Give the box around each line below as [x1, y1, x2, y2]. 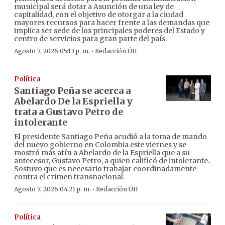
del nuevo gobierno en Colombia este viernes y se [14, 140, 186, 150]
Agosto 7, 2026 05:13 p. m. [14, 47, 90, 55]
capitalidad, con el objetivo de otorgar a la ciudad [14, 10, 183, 20]
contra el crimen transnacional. [14, 172, 125, 182]
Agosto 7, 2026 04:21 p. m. [14, 185, 91, 193]
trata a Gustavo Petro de [14, 106, 123, 118]
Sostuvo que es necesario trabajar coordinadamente [14, 164, 196, 174]
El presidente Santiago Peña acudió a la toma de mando [14, 132, 207, 142]
